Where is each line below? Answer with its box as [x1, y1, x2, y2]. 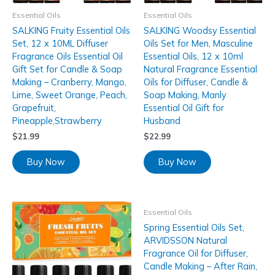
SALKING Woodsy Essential [144, 24, 256, 36]
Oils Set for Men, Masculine [144, 37, 253, 49]
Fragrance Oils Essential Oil [12, 50, 123, 62]
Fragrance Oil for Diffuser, [144, 247, 248, 260]
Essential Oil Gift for [144, 101, 224, 114]
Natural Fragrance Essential [144, 63, 257, 75]
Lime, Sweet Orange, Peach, [12, 88, 127, 101]
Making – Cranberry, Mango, [12, 76, 126, 88]
